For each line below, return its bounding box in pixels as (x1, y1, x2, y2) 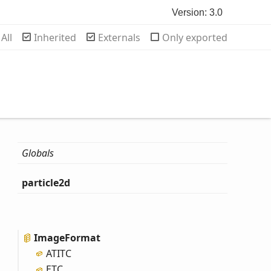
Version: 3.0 (172, 7, 223, 18)
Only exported (162, 31, 227, 44)
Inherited (34, 31, 76, 44)
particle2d (22, 176, 71, 189)
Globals (22, 146, 54, 160)
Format (65, 231, 101, 244)
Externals (98, 31, 140, 44)
